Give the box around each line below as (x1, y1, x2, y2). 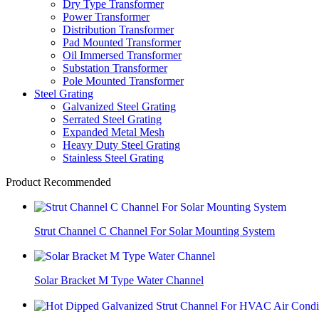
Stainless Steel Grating (63, 151, 164, 164)
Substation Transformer (63, 61, 167, 74)
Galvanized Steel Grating (63, 100, 176, 113)
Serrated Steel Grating (63, 113, 162, 125)
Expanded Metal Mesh (63, 125, 164, 138)
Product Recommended (6, 175, 111, 188)
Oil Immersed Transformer (63, 48, 182, 61)
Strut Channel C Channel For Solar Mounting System (34, 224, 275, 237)
